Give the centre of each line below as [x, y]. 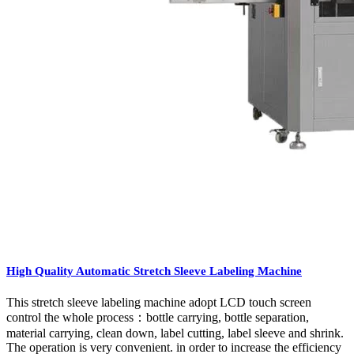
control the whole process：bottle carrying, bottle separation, [158, 318]
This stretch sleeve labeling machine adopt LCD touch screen [159, 303]
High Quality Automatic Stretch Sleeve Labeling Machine [154, 271]
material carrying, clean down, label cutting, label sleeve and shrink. [175, 333]
